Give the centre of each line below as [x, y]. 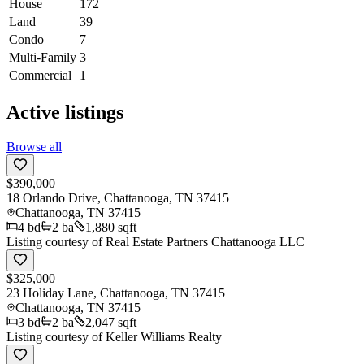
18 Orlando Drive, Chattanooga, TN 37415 [118, 197]
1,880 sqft [111, 227]
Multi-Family [43, 57]
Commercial [40, 75]
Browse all [34, 146]
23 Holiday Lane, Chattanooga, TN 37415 [116, 292]
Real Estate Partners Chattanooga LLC [205, 241]
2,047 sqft [111, 322]
